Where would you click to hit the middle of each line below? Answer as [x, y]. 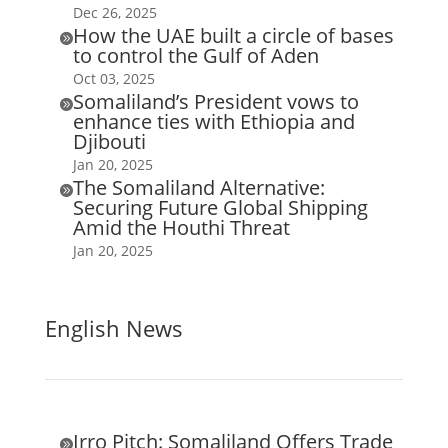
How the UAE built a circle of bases [233, 35]
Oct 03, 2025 [113, 78]
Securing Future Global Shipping [220, 207]
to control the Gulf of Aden [195, 55]
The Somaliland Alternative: [198, 187]
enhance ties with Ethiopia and [213, 121]
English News [113, 327]
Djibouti [109, 141]
